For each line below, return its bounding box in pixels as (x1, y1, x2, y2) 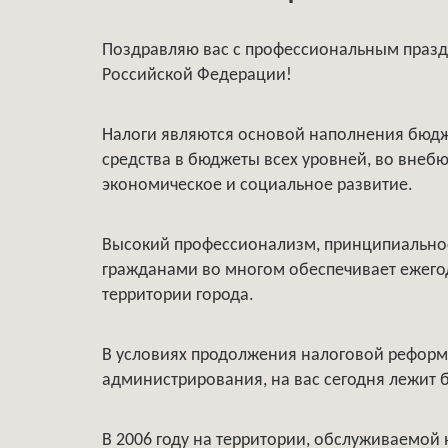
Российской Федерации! (102, 66, 292, 85)
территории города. (102, 286, 254, 305)
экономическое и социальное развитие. (102, 176, 413, 195)
